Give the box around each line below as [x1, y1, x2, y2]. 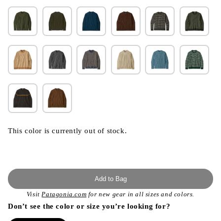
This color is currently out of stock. [8, 127, 127, 135]
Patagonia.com [41, 191, 87, 198]
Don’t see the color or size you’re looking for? [8, 202, 173, 210]
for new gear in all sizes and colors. [86, 191, 195, 198]
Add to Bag [94, 175, 127, 183]
